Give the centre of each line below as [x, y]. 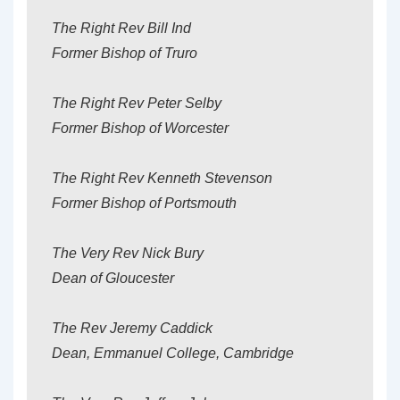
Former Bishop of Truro [125, 53]
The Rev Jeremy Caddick [132, 328]
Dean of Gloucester [113, 278]
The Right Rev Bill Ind [121, 28]
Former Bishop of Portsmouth [144, 203]
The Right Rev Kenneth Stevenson [162, 178]
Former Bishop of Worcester [140, 128]
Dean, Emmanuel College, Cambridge [173, 353]
